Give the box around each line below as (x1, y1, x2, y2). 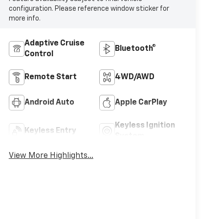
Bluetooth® (114, 45, 156, 53)
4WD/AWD (114, 73, 154, 82)
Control (24, 50, 53, 59)
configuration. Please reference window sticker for (8, 5, 169, 13)
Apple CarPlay (114, 99, 167, 107)
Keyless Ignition (114, 122, 175, 130)
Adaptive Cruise (24, 40, 85, 48)
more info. (8, 15, 41, 22)
